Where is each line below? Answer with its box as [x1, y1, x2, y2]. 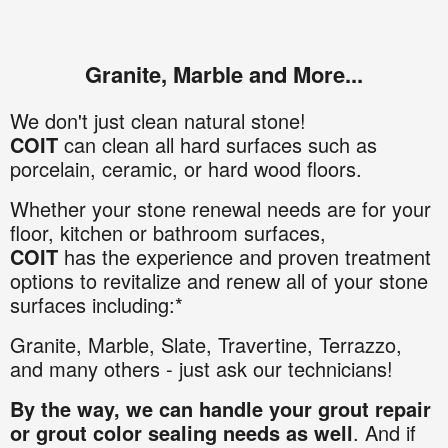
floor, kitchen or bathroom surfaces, [10, 218, 326, 248]
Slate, [161, 330, 218, 360]
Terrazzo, [319, 330, 402, 360]
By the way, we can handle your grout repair [10, 394, 431, 424]
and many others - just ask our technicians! [10, 354, 393, 384]
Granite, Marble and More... [85, 58, 363, 91]
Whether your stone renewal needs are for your [10, 194, 431, 224]
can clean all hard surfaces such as [58, 130, 377, 160]
